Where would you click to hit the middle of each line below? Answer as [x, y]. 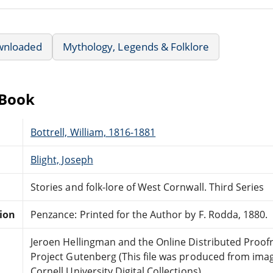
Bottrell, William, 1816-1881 [93, 132]
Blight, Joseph [62, 159]
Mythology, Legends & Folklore [136, 46]
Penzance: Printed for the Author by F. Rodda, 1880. [149, 214]
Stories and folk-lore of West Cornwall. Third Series [147, 187]
